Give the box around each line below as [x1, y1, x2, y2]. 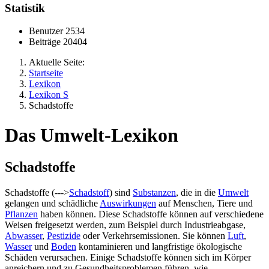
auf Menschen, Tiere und [156, 198, 253, 209]
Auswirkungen [100, 198, 156, 209]
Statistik [5, 1, 45, 14]
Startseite [29, 68, 63, 79]
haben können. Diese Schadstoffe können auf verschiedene [38, 209, 264, 220]
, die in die [176, 187, 218, 198]
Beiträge [29, 37, 63, 47]
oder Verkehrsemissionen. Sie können [80, 231, 228, 241]
